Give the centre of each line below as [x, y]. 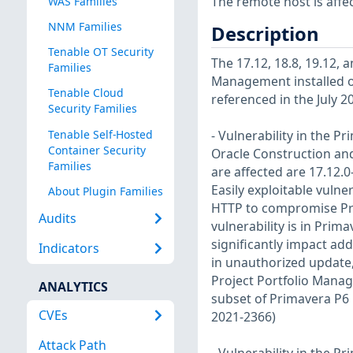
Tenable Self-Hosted [100, 134]
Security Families [92, 109]
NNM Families [85, 27]
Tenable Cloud [85, 93]
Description [265, 33]
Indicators [69, 249]
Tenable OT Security [100, 52]
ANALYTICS [73, 286]
